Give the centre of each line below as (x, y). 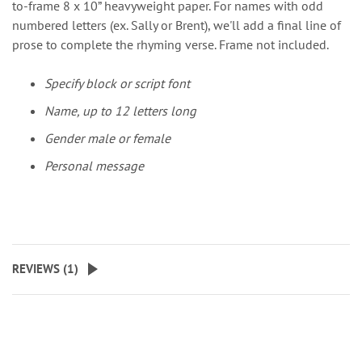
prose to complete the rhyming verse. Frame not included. (170, 44)
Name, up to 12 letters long (120, 111)
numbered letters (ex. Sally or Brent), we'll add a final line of (177, 25)
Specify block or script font (117, 83)
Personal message (94, 166)
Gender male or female (107, 138)
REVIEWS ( (40, 269)
